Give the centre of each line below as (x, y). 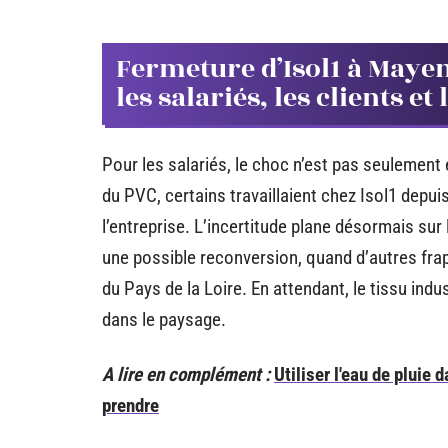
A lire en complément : (186, 374)
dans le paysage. (164, 319)
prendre (130, 405)
